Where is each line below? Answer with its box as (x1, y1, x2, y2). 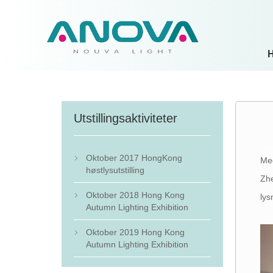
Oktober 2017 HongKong (85, 153, 182, 163)
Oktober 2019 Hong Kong (85, 227, 185, 237)
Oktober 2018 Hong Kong (85, 190, 185, 200)
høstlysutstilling (85, 165, 144, 175)
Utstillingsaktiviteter (73, 112, 177, 125)
